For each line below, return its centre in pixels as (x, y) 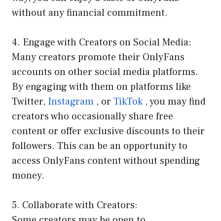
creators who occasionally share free (92, 117)
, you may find (174, 102)
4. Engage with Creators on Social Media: (102, 43)
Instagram (71, 102)
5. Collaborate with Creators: (75, 205)
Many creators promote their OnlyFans (98, 57)
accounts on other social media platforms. (105, 72)
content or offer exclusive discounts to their (108, 131)
